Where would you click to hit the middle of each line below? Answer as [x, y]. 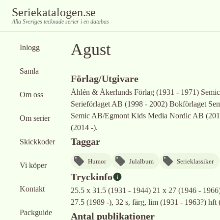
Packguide [36, 212]
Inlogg [30, 47]
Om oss [31, 95]
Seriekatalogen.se [54, 12]
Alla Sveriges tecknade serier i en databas [60, 22]
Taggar [85, 141]
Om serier [35, 118]
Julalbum [141, 161]
